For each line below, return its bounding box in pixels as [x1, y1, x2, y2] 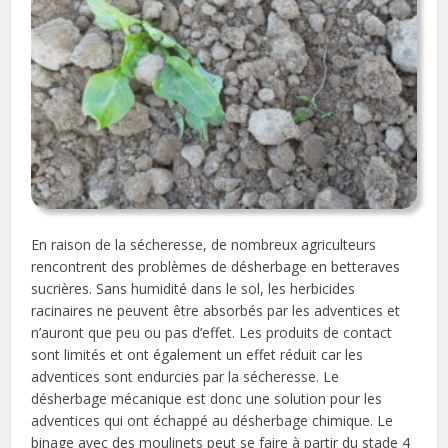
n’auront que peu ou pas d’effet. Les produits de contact [31, 322, 393, 342]
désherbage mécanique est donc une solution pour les [31, 388, 383, 408]
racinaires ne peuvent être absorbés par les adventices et [31, 300, 401, 320]
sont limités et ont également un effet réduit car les [31, 344, 364, 364]
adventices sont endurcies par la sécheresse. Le [31, 366, 340, 386]
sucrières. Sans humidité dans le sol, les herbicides [31, 278, 356, 298]
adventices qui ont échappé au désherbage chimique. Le [31, 410, 394, 430]
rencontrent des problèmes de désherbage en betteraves [31, 256, 401, 276]
